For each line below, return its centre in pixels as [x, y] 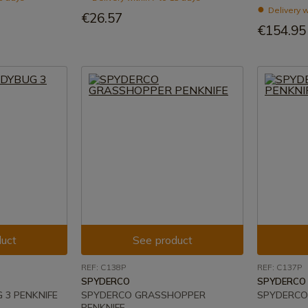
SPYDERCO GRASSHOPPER [143, 295]
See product [162, 240]
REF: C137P [279, 267]
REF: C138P [103, 267]
